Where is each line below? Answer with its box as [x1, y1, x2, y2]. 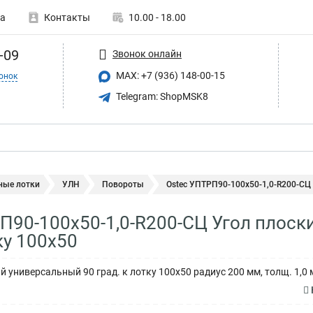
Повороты [102, 180, 144, 189]
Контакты [44, 12, 90, 23]
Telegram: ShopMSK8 [114, 90, 208, 102]
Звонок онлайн [112, 48, 182, 59]
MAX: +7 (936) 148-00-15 [114, 70, 225, 81]
